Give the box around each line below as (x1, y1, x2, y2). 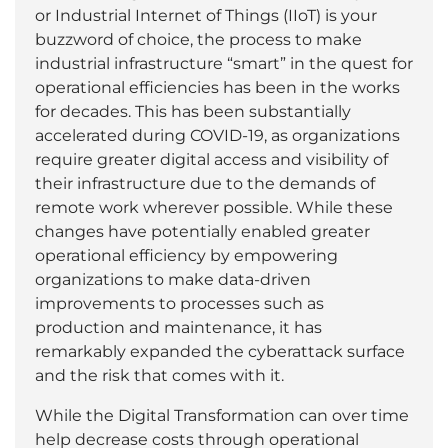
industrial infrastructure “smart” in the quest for (35, 53, 413, 73)
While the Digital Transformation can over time (35, 405, 409, 425)
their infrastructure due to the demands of (35, 173, 375, 193)
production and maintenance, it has (35, 317, 322, 337)
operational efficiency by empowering (35, 245, 338, 265)
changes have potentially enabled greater (35, 221, 370, 241)
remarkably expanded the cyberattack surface (35, 341, 405, 361)
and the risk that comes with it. (35, 365, 284, 385)
